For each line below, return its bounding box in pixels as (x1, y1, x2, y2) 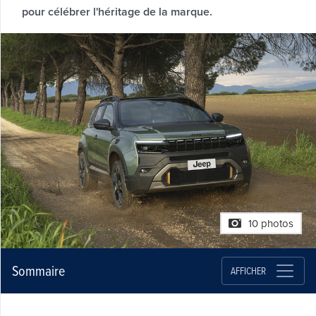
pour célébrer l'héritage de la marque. (21, 3, 212, 20)
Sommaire (11, 261, 65, 281)
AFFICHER (230, 263, 266, 277)
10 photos (248, 216, 293, 232)
